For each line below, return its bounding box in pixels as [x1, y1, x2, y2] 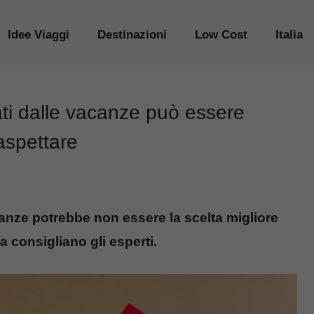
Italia [275, 28, 303, 41]
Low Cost [195, 28, 247, 41]
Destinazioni [97, 28, 167, 41]
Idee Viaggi [8, 28, 69, 41]
